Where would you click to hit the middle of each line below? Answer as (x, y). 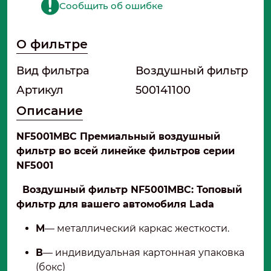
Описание (50, 111)
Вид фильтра (53, 71)
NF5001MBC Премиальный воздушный (118, 137)
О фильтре (52, 44)
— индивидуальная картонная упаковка (144, 253)
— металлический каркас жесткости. (137, 229)
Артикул (40, 90)
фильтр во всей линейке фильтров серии (126, 151)
